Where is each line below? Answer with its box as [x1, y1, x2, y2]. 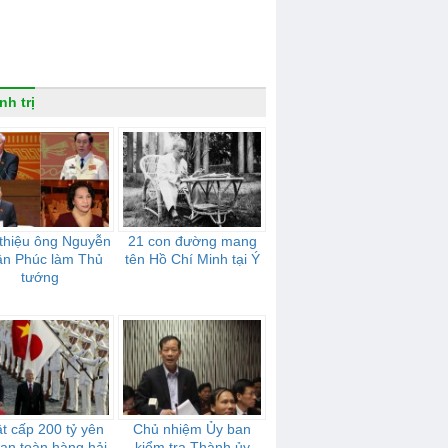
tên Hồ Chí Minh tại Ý [124, 251, 260, 267]
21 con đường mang [127, 233, 257, 249]
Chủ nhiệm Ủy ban [133, 421, 251, 437]
